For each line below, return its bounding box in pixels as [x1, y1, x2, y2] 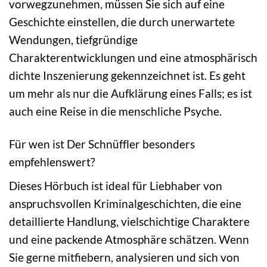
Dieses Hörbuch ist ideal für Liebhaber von [9, 178, 222, 193]
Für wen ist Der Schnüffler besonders [9, 137, 195, 151]
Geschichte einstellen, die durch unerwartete [9, 15, 235, 29]
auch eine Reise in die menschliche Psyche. [9, 104, 222, 119]
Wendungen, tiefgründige [9, 33, 138, 47]
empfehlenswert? [9, 155, 95, 169]
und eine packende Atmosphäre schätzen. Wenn [9, 232, 249, 246]
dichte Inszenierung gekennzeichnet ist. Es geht [9, 69, 246, 83]
